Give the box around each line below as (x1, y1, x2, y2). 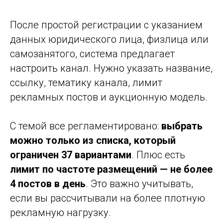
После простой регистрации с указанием (10, 18, 203, 31)
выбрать (161, 119, 203, 132)
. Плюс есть (131, 148, 185, 161)
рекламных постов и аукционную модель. (10, 91, 208, 103)
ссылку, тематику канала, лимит (10, 76, 162, 89)
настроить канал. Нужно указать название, (10, 62, 213, 74)
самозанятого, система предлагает (10, 47, 175, 60)
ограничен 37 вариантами (10, 148, 131, 161)
